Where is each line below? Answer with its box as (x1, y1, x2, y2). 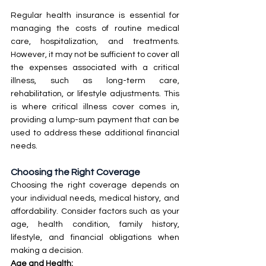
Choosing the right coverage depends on (11, 180, 179, 189)
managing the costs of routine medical (11, 24, 179, 33)
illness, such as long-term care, (11, 76, 179, 85)
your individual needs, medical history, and (11, 194, 179, 202)
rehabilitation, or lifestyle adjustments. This (11, 89, 179, 98)
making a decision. (11, 246, 83, 255)
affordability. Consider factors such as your (11, 207, 179, 216)
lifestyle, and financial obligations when (11, 233, 179, 242)
